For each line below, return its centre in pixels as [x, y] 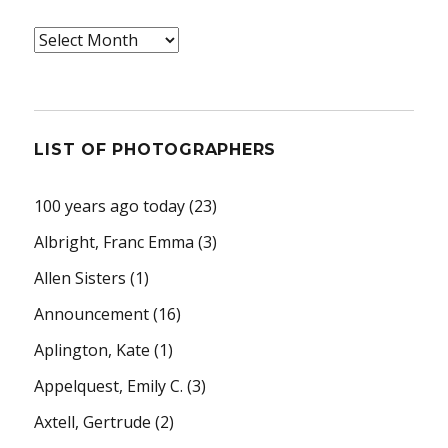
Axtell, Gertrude [93, 421]
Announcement [92, 313]
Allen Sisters [80, 277]
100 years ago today [110, 205]
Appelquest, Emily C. [109, 385]
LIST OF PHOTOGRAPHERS [155, 149]
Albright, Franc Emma [114, 241]
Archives [66, 39]
